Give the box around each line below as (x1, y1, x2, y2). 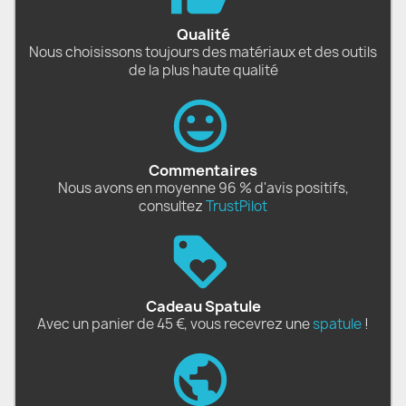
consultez (139, 197, 206, 217)
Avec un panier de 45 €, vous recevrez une (37, 314, 313, 334)
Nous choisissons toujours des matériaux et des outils (29, 43, 377, 63)
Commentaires (149, 160, 257, 181)
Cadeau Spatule (145, 296, 261, 317)
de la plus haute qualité (128, 61, 278, 81)
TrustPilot (206, 197, 267, 217)
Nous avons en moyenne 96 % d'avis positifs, (57, 179, 349, 198)
